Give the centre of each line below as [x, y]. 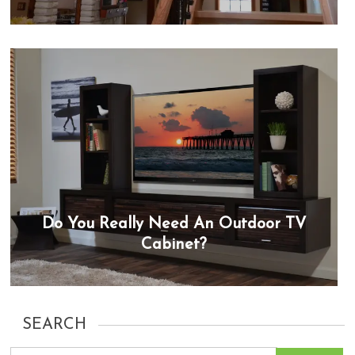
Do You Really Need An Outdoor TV [174, 224]
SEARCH [55, 325]
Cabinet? [174, 245]
